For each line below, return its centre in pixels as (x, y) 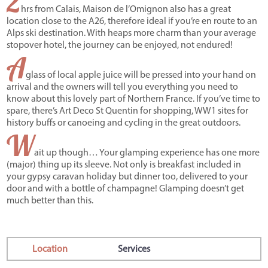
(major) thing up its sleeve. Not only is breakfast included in (124, 165)
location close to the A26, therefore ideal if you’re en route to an (132, 22)
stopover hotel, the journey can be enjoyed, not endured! (120, 46)
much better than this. (50, 201)
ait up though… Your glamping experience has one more (147, 153)
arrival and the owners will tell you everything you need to (123, 88)
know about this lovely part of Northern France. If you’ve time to (134, 100)
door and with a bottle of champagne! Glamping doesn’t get (126, 189)
